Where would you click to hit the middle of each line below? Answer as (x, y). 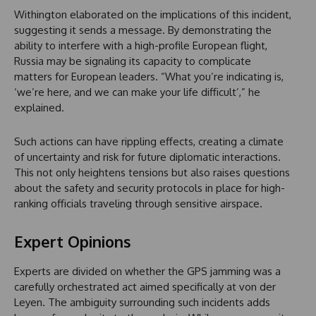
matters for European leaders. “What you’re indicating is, (149, 77)
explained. (39, 108)
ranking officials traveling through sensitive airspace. (138, 204)
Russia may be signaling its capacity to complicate (133, 61)
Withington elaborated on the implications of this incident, (153, 15)
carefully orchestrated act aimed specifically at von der (145, 287)
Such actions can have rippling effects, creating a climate (149, 142)
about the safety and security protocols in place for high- (150, 188)
